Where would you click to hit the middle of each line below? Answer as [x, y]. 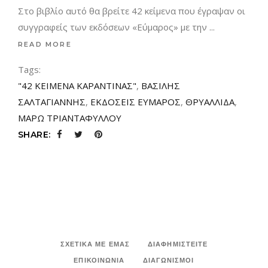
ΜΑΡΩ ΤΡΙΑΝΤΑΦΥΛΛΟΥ [70, 118]
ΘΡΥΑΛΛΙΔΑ [210, 101]
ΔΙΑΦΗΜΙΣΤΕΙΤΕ [178, 244]
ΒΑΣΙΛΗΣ [161, 85]
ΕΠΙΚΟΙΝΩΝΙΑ [99, 260]
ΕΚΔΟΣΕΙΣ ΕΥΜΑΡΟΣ [135, 101]
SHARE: [34, 134]
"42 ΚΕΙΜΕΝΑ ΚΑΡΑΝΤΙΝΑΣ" [77, 85]
